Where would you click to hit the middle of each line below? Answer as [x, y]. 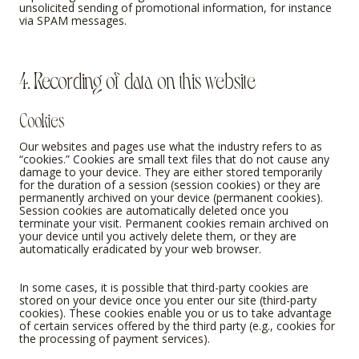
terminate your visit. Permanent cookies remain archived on [174, 224]
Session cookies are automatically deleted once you [154, 211]
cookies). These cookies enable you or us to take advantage [175, 313]
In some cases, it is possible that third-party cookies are [164, 288]
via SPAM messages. [73, 20]
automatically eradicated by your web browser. [140, 249]
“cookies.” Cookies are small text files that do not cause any [174, 159]
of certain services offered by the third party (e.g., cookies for [177, 326]
